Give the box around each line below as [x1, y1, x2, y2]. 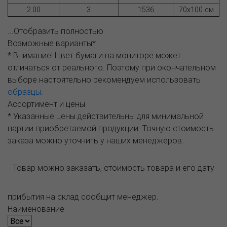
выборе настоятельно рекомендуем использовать [8, 74, 201, 85]
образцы [8, 87, 41, 97]
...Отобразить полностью [8, 26, 103, 36]
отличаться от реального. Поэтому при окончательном [8, 62, 216, 72]
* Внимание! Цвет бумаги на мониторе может [8, 50, 181, 60]
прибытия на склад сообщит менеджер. [8, 192, 159, 202]
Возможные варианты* [8, 38, 96, 48]
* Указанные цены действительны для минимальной [8, 111, 204, 121]
